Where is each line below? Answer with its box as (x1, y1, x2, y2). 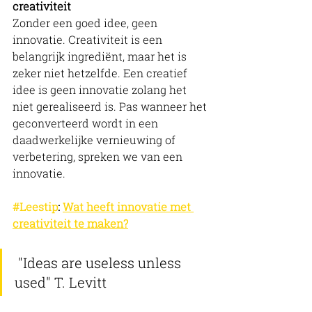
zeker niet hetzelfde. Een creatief (13, 65, 190, 80)
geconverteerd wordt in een (13, 115, 161, 130)
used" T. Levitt (15, 272, 110, 291)
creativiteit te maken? (13, 215, 128, 231)
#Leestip (13, 198, 58, 214)
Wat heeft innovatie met (63, 198, 194, 214)
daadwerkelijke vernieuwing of (13, 132, 178, 147)
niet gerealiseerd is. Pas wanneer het (13, 98, 210, 114)
